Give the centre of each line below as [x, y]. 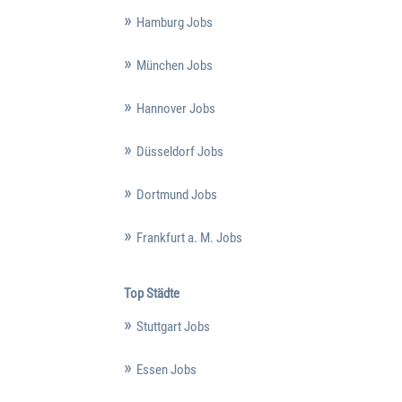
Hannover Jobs [175, 109]
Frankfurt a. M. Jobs [189, 238]
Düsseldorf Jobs [179, 152]
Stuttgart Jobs [173, 327]
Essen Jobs [166, 370]
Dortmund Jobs [176, 195]
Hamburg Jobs [174, 23]
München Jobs [174, 66]
